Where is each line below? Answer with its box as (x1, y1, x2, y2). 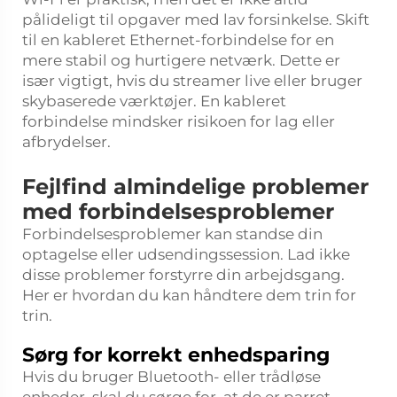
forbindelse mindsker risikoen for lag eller (22, 113, 335, 130)
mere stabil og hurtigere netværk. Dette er (22, 51, 340, 69)
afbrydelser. (22, 133, 111, 151)
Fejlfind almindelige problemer (22, 174, 369, 199)
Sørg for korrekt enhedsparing (22, 343, 330, 367)
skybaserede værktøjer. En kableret (22, 92, 286, 110)
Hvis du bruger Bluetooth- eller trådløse (22, 368, 321, 385)
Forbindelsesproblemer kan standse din (22, 225, 323, 243)
